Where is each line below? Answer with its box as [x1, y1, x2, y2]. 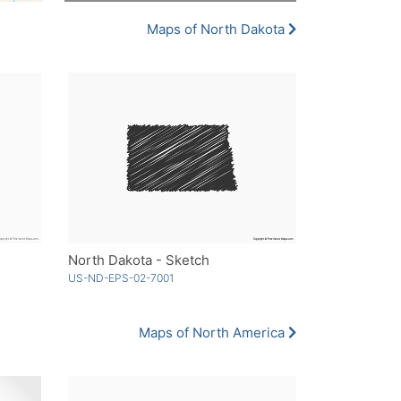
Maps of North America [139, 324, 288, 342]
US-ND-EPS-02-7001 [68, 271, 174, 286]
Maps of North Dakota [147, 21, 288, 38]
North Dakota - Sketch [68, 252, 209, 269]
